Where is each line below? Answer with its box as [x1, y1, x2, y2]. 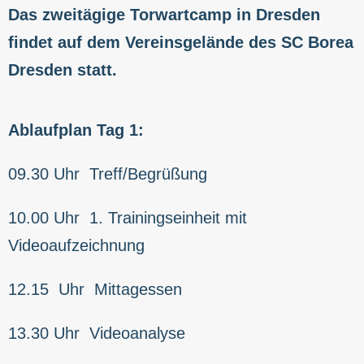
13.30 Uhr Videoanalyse [8, 323, 185, 342]
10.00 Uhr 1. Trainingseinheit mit [8, 208, 247, 227]
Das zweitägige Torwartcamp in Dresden [8, 5, 320, 24]
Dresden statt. [8, 60, 117, 79]
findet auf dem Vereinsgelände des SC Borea [8, 32, 353, 51]
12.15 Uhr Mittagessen [8, 279, 182, 298]
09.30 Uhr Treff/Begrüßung [8, 164, 207, 183]
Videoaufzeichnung [8, 236, 145, 254]
